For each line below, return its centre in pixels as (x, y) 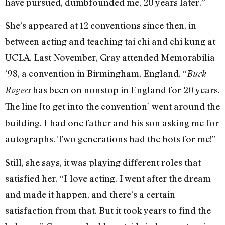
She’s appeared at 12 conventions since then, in (101, 25)
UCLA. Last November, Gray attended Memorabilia (110, 58)
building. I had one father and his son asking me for (112, 123)
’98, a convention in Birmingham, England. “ (96, 74)
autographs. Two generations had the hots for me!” (110, 139)
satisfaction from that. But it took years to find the (108, 210)
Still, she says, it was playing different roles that (103, 162)
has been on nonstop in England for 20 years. (125, 90)
